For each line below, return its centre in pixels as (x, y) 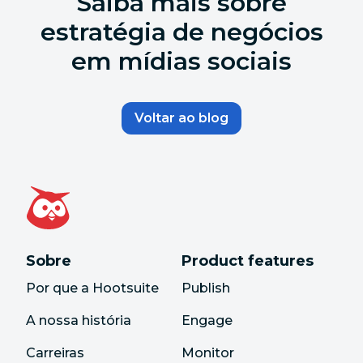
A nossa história (79, 320)
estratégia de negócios (181, 32)
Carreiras (55, 353)
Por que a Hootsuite (92, 288)
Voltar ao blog (181, 118)
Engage (207, 320)
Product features (248, 261)
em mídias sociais (181, 61)
